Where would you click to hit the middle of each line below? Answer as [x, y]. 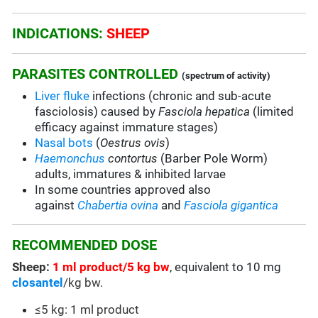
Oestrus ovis [133, 143]
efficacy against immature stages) [127, 127]
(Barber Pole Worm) [213, 159]
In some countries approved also [123, 190]
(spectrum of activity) [226, 76]
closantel [38, 283]
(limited [272, 112]
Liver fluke [62, 96]
